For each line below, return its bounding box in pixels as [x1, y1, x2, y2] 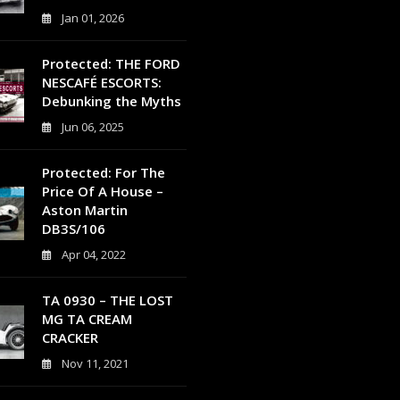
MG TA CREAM [41, 310, 132, 328]
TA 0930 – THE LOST [41, 291, 173, 309]
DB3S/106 [41, 220, 105, 237]
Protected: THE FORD [41, 54, 180, 72]
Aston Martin [41, 201, 128, 219]
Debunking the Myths [41, 92, 181, 110]
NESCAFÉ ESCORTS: [41, 73, 162, 91]
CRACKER [41, 329, 98, 346]
